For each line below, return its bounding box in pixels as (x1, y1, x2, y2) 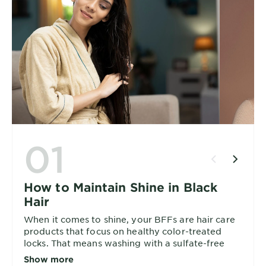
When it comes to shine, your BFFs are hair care (24, 213, 235, 224)
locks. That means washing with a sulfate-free (24, 237, 225, 248)
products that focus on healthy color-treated (24, 225, 222, 236)
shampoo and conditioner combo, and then (24, 249, 216, 260)
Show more (24, 254, 74, 264)
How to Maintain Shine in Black (24, 179, 218, 194)
